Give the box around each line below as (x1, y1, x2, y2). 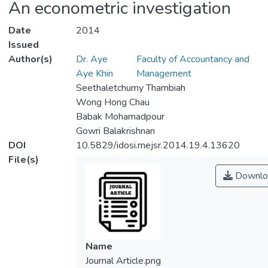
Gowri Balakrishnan (75, 124, 155, 138)
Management (136, 67, 192, 81)
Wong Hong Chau (75, 96, 150, 109)
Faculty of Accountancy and (136, 53, 250, 66)
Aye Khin (75, 67, 113, 81)
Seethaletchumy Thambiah (75, 81, 185, 95)
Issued (8, 38, 39, 52)
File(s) (8, 153, 39, 167)
